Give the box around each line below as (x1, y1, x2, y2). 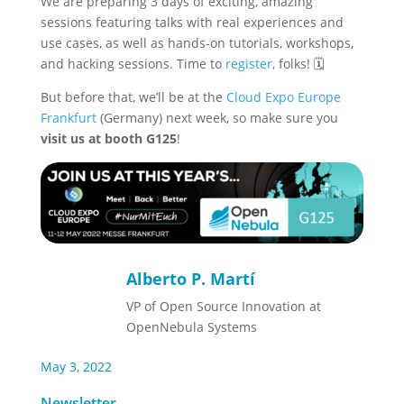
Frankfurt (40, 109, 96, 126)
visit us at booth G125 (40, 130, 177, 147)
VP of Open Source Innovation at (125, 298, 321, 315)
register (225, 55, 272, 72)
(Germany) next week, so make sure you (96, 109, 338, 126)
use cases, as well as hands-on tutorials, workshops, (40, 34, 353, 51)
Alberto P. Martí (125, 268, 255, 289)
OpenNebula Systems (125, 318, 257, 335)
